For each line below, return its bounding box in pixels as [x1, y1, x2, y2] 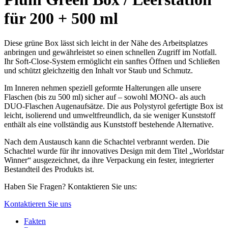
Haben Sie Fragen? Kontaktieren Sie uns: [4, 182, 137, 191]
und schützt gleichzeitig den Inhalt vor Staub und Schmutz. [4, 66, 193, 75]
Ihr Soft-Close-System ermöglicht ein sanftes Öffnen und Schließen [4, 57, 220, 66]
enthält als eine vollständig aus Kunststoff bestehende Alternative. [4, 120, 214, 129]
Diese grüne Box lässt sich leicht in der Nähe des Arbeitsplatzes [4, 39, 208, 48]
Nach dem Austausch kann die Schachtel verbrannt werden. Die [4, 137, 209, 147]
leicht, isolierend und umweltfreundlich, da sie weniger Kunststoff [4, 111, 215, 120]
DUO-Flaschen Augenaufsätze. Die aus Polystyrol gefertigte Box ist [4, 102, 223, 111]
